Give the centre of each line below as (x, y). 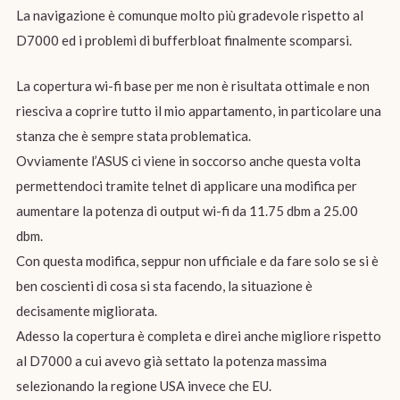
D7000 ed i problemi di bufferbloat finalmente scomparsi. (183, 41)
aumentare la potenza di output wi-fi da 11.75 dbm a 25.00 (187, 210)
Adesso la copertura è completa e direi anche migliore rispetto (198, 335)
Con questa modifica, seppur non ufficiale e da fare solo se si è (197, 260)
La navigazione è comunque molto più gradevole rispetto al (189, 16)
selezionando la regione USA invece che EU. (143, 385)
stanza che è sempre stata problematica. (133, 135)
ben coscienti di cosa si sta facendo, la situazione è (164, 285)
